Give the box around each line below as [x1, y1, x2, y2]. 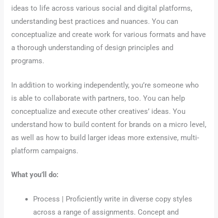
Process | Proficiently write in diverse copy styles [33, 194, 193, 203]
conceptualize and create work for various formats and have [11, 30, 206, 39]
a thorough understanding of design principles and [11, 43, 174, 53]
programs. [11, 56, 45, 66]
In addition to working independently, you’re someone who [11, 80, 200, 90]
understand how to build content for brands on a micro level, [11, 120, 207, 129]
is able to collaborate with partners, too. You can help [11, 93, 185, 103]
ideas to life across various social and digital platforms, [11, 4, 193, 13]
